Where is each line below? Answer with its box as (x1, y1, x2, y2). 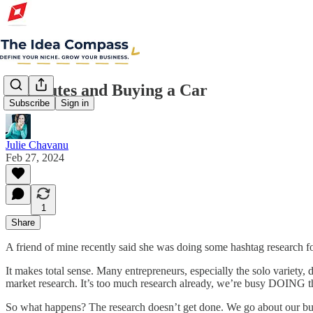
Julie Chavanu (6, 138, 68, 151)
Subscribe (9, 98, 50, 109)
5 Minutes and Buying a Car (6, 80, 208, 99)
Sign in (61, 98, 89, 109)
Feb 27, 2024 (6, 151, 64, 163)
